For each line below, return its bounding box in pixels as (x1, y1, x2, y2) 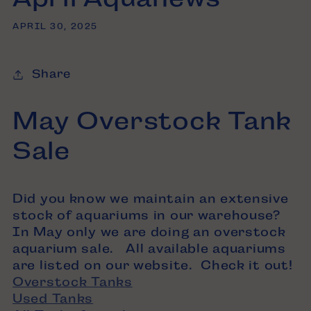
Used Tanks (12, 291, 94, 305)
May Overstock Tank (12, 106, 292, 135)
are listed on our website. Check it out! (12, 258, 293, 272)
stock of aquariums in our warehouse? (12, 208, 285, 222)
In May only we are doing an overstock (12, 224, 286, 239)
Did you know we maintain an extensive (12, 191, 289, 205)
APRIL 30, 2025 (12, 21, 98, 31)
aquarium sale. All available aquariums (12, 241, 286, 255)
